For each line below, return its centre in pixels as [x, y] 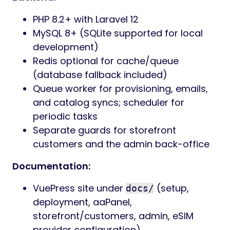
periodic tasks [65, 116]
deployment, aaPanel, [82, 202]
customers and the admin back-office [121, 144]
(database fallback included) [100, 75]
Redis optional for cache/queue [106, 61]
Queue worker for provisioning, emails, [120, 89]
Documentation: [51, 166]
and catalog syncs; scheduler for [109, 102]
